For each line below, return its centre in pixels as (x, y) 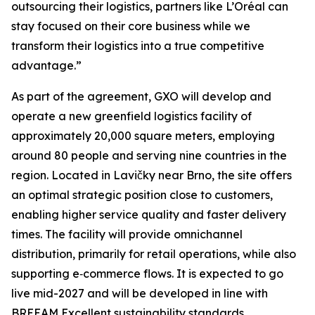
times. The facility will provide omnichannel (127, 234)
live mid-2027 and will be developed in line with (140, 293)
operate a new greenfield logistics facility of (131, 116)
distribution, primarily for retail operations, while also (154, 254)
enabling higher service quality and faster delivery (149, 214)
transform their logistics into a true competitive (138, 46)
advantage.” (46, 65)
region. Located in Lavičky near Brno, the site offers (152, 175)
